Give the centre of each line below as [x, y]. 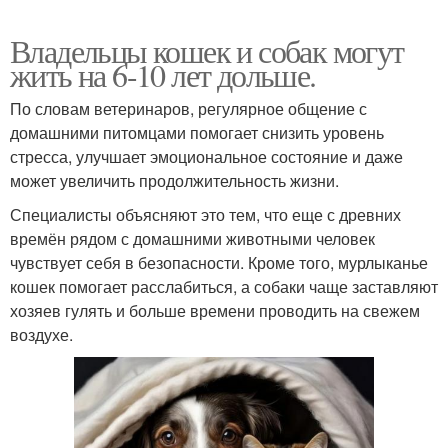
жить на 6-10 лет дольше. [163, 75]
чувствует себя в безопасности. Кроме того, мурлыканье [219, 263]
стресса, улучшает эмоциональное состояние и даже [206, 157]
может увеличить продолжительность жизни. [174, 181]
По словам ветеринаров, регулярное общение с [188, 109]
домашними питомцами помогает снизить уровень [197, 133]
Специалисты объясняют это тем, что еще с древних [205, 215]
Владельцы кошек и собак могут [207, 51]
